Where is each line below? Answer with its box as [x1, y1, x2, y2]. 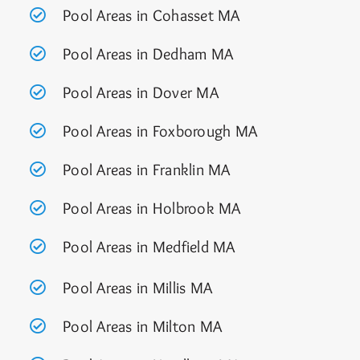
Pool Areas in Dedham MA [62, 44, 234, 64]
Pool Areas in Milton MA [62, 317, 223, 337]
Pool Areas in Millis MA [62, 278, 213, 298]
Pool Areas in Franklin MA [62, 160, 231, 180]
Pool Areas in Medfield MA [62, 237, 235, 257]
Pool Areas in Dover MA [62, 83, 219, 103]
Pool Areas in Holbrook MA [62, 198, 241, 219]
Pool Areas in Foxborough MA [62, 121, 258, 141]
